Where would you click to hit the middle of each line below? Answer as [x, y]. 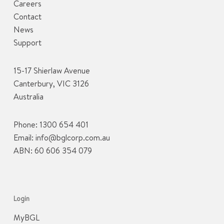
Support [27, 43]
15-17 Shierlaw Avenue [51, 71]
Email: [24, 138]
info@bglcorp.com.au [72, 138]
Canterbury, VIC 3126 [51, 84]
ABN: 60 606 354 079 [52, 151]
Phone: [26, 125]
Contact [27, 17]
